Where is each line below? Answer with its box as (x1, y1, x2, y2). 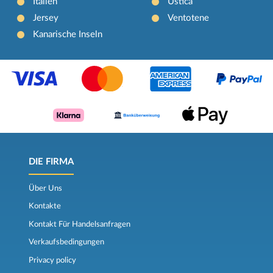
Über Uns (28, 183, 62, 193)
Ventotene (167, 13, 209, 23)
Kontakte (28, 202, 61, 211)
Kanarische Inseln (33, 30, 103, 40)
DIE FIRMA (28, 157, 74, 167)
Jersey (33, 13, 59, 23)
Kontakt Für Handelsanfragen (28, 219, 130, 229)
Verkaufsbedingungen (28, 238, 104, 247)
